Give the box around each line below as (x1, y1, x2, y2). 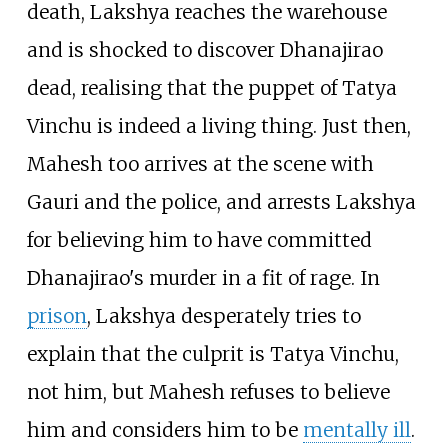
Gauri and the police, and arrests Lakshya (26, 190, 416, 215)
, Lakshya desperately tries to (86, 304, 361, 329)
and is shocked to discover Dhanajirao (26, 38, 383, 63)
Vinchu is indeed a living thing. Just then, (26, 114, 411, 139)
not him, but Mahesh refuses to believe (26, 380, 390, 405)
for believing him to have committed (26, 228, 372, 253)
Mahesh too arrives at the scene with (26, 152, 374, 177)
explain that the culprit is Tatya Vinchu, (26, 342, 399, 367)
